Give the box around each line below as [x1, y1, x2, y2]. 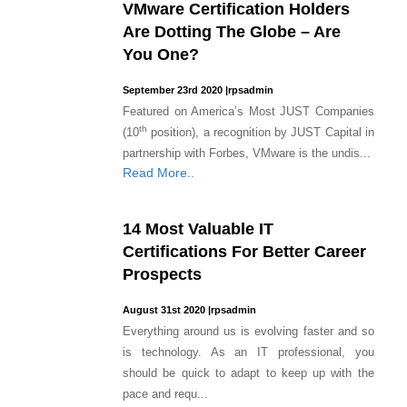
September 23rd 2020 [123, 84, 223, 96]
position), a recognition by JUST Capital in [147, 125, 374, 140]
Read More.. [123, 165, 195, 181]
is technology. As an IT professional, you [123, 345, 374, 360]
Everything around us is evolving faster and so [123, 324, 374, 339]
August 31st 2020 [123, 304, 206, 316]
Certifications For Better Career [123, 243, 367, 262]
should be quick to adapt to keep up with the [123, 366, 374, 381]
